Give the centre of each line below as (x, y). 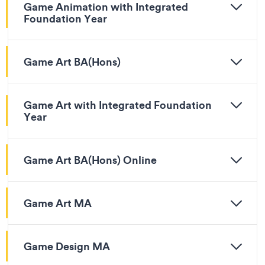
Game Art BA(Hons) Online (90, 160)
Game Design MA (67, 246)
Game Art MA (58, 203)
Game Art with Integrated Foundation (118, 105)
